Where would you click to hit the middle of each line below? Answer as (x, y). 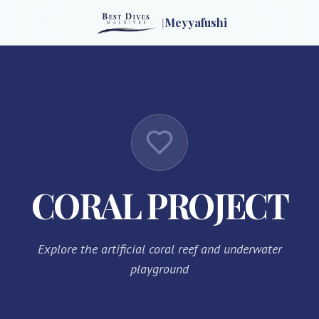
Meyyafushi (195, 22)
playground (159, 269)
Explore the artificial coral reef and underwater (159, 249)
